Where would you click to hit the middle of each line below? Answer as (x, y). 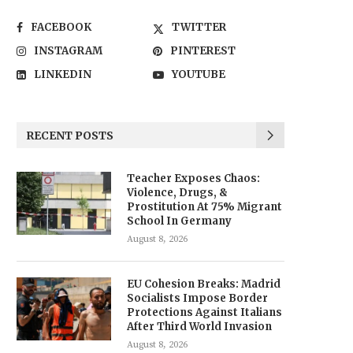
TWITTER (199, 27)
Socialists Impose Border (197, 298)
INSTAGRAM (68, 51)
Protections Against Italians (204, 312)
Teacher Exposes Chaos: (193, 178)
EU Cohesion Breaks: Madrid (204, 284)
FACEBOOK (61, 27)
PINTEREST (203, 51)
